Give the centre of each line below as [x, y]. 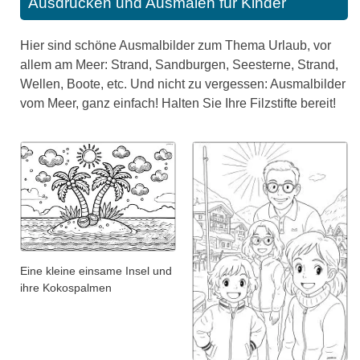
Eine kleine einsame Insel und [96, 271]
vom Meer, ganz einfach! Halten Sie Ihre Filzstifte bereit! [178, 103]
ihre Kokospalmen [66, 288]
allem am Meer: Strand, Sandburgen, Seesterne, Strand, [179, 64]
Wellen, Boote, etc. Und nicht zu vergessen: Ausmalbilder [183, 84]
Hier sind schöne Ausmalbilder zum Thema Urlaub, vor [176, 45]
